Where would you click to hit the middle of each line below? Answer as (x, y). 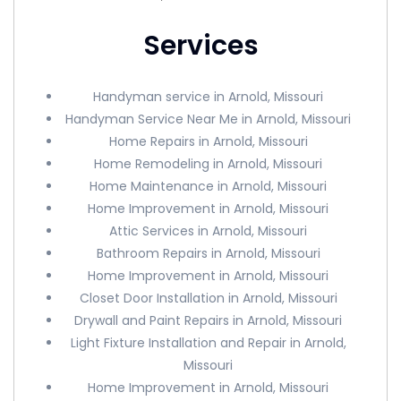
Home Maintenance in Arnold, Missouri (209, 186)
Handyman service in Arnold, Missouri (209, 97)
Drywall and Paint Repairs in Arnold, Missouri (209, 320)
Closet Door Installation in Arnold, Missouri (208, 298)
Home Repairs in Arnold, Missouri (208, 141)
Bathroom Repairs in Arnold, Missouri (208, 253)
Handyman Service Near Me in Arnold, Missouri (209, 119)
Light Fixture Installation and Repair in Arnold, (208, 343)
